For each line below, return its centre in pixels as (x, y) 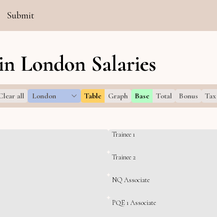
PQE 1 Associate (134, 203)
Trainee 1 (124, 134)
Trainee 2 (124, 157)
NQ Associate (131, 180)
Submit (21, 15)
